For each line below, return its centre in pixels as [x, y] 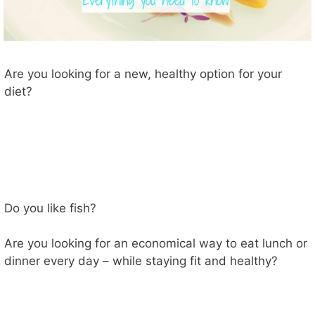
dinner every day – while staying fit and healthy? [141, 261]
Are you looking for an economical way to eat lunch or [156, 244]
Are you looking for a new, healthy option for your [143, 74]
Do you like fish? [50, 208]
